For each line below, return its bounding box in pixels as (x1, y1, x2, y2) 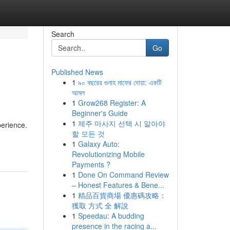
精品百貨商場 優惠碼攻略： (78, 190, 166, 200)
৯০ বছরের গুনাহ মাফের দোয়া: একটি (78, 77, 162, 87)
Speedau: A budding (78, 210, 144, 221)
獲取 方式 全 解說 (71, 200, 128, 210)
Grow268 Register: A (78, 98, 146, 108)
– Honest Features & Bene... (71, 180, 164, 190)
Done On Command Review (78, 169, 169, 180)
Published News (51, 67, 103, 77)
